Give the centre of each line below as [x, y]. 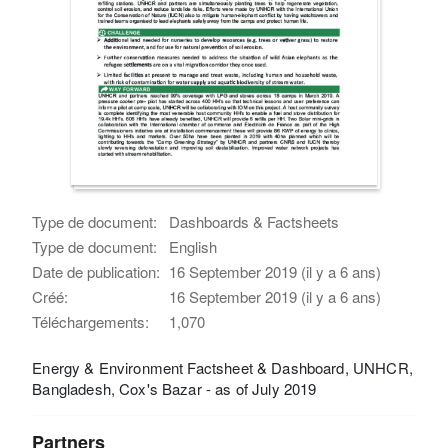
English [193, 246]
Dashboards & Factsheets [254, 221]
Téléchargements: [91, 321]
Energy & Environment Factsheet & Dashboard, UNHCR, [222, 367]
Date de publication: [96, 271]
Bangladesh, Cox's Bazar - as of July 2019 [174, 388]
